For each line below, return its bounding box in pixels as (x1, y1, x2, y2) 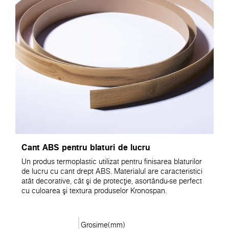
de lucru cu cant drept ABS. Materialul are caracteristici (21, 166, 202, 176)
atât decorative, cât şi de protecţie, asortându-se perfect (21, 175, 202, 186)
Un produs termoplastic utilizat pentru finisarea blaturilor (21, 156, 202, 167)
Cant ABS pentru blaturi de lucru (21, 141, 150, 153)
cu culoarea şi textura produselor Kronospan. (21, 185, 167, 196)
